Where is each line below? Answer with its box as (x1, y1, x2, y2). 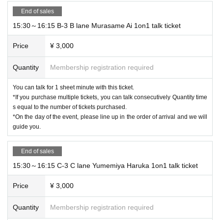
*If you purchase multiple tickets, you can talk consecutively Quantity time (13, 93, 207, 101)
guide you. (13, 123, 41, 130)
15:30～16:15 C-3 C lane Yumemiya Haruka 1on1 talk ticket (13, 161, 198, 169)
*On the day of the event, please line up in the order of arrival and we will (13, 113, 207, 120)
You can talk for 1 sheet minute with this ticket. (13, 83, 134, 91)
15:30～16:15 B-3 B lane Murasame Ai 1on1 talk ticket (13, 21, 181, 29)
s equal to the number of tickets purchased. (13, 103, 127, 110)
